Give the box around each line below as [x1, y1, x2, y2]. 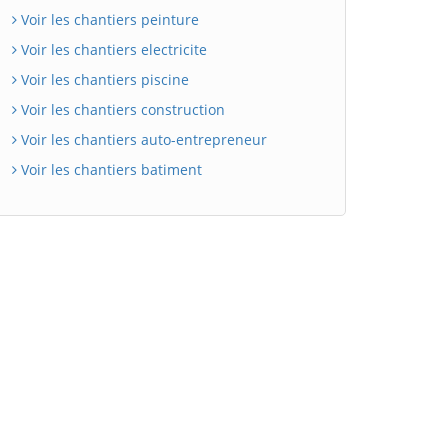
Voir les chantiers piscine [17, 69, 189, 89]
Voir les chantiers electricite [17, 39, 207, 59]
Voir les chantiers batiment [17, 159, 202, 179]
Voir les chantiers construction [17, 99, 225, 119]
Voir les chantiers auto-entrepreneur [17, 129, 267, 149]
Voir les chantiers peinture [17, 9, 199, 29]
